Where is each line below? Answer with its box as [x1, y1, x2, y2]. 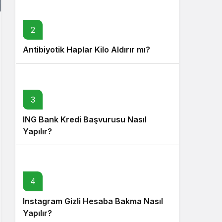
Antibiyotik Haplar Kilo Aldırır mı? [23, 44, 150, 55]
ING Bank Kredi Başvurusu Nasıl [23, 114, 147, 124]
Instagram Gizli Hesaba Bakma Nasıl [23, 196, 163, 206]
